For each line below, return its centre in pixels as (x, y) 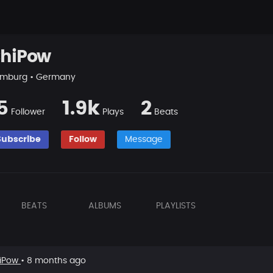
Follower (28, 112)
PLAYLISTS (175, 206)
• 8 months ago (53, 261)
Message (144, 139)
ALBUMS (105, 206)
